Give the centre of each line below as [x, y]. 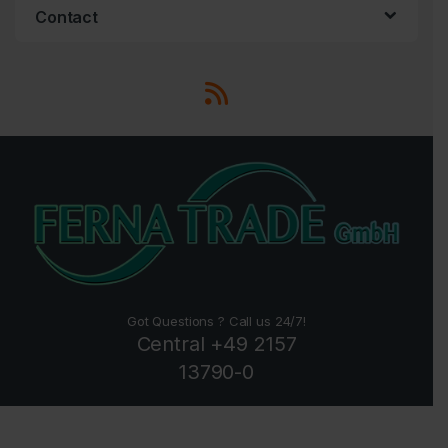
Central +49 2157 [216, 344]
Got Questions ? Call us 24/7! [216, 321]
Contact [67, 16]
